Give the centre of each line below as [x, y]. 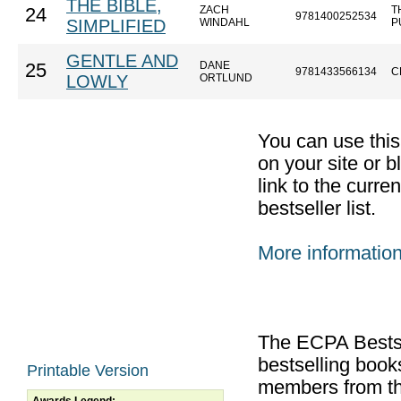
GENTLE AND [122, 61]
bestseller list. [317, 209]
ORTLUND [226, 78]
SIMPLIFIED [116, 26]
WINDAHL [225, 22]
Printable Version [88, 371]
